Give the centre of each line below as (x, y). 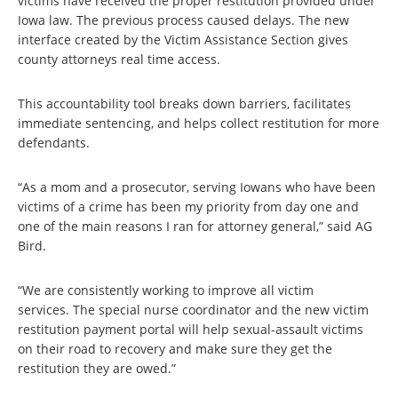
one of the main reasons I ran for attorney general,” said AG (195, 226)
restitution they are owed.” (97, 368)
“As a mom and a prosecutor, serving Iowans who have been (197, 187)
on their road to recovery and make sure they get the (175, 349)
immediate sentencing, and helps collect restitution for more (199, 123)
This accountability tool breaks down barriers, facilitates (184, 103)
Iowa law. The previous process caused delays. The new (183, 20)
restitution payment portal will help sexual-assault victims (191, 329)
